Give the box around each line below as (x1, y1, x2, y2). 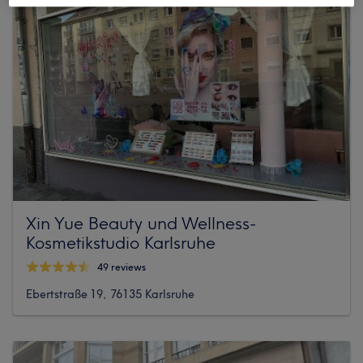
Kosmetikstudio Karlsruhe (26, 231, 216, 253)
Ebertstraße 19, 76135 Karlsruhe (26, 286, 194, 301)
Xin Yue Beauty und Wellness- (26, 211, 256, 233)
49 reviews (97, 261, 146, 274)
